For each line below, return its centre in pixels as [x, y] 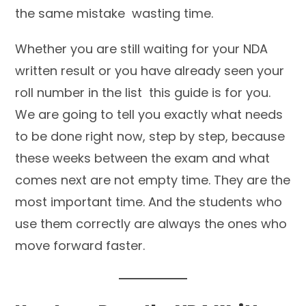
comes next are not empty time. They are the [153, 180]
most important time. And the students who [149, 202]
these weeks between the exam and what [143, 158]
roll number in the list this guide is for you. [143, 93]
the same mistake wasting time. [114, 13]
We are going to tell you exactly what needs [149, 114]
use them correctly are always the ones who [151, 224]
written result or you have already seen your [150, 71]
